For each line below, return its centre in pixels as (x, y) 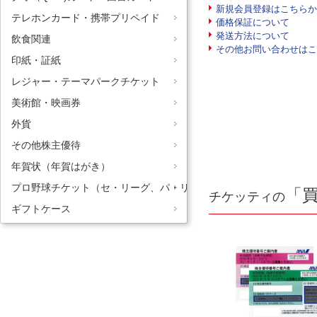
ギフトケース (41, 209)
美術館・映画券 (46, 103)
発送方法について (253, 36)
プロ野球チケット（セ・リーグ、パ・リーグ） (115, 188)
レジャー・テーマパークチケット (86, 81)
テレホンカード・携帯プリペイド (86, 18)
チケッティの (247, 197)
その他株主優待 (46, 145)
